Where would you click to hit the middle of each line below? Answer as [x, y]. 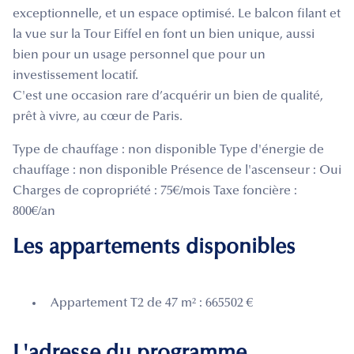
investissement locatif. [75, 75]
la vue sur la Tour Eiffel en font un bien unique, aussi [164, 34]
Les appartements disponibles [154, 248]
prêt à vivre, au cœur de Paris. [98, 117]
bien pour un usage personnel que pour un [139, 55]
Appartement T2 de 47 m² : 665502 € [152, 303]
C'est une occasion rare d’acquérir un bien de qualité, [168, 96]
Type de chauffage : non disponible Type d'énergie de [168, 150]
